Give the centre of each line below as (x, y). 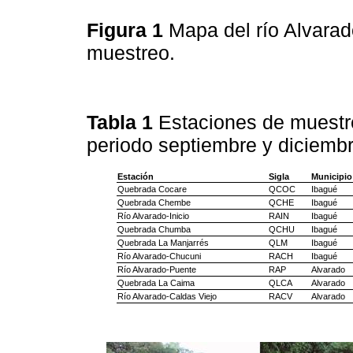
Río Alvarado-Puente (156, 270)
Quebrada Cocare (152, 190)
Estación (135, 177)
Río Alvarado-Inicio (153, 216)
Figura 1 (128, 30)
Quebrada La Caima (156, 283)
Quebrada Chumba (154, 230)
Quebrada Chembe (154, 203)
